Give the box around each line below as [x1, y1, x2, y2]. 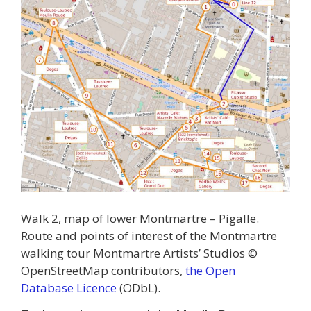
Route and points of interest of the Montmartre [21, 227, 277, 244]
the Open [185, 262, 235, 278]
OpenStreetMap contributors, [21, 262, 185, 278]
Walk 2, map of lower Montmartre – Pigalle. [21, 210, 259, 226]
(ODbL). [117, 279, 160, 296]
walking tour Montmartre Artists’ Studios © [21, 244, 258, 261]
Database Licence [21, 279, 117, 296]
